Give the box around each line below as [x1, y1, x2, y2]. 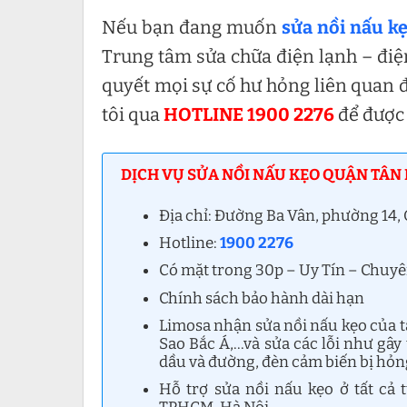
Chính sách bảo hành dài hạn [159, 288, 365, 308]
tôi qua [102, 104, 164, 125]
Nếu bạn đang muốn [102, 16, 282, 38]
